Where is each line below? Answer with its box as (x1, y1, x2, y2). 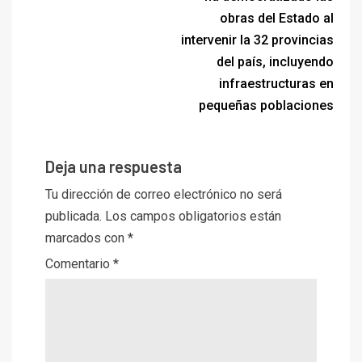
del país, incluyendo (217, 54, 334, 70)
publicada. (45, 208, 102, 225)
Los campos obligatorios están (105, 208, 281, 225)
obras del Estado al (220, 11, 334, 27)
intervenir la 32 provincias (181, 32, 334, 48)
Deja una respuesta (45, 157, 182, 177)
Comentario (45, 256, 113, 272)
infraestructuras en (219, 76, 334, 92)
